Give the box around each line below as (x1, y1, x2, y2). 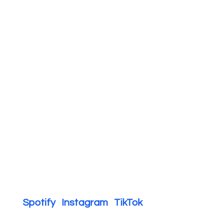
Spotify (23, 198, 61, 208)
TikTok (114, 198, 143, 208)
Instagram (61, 198, 114, 208)
